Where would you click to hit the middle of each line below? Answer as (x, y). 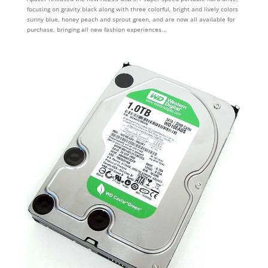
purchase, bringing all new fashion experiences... (97, 30)
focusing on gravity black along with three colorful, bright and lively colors (132, 9)
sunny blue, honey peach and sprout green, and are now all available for (131, 19)
